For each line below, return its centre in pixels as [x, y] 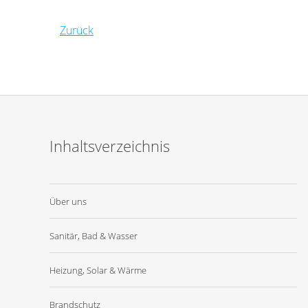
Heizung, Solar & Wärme [98, 270]
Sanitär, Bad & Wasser [93, 236]
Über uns [68, 201]
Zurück [77, 30]
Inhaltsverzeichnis [110, 146]
